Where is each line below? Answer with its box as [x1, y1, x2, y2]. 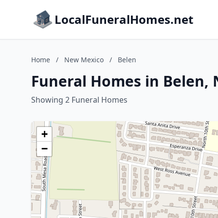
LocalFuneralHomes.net [54, 11, 193, 27]
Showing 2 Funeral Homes [31, 94, 127, 105]
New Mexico [64, 55, 104, 64]
